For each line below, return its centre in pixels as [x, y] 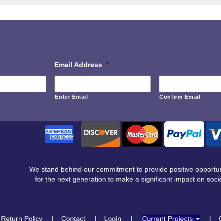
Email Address [78, 65]
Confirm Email [180, 97]
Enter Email [72, 97]
